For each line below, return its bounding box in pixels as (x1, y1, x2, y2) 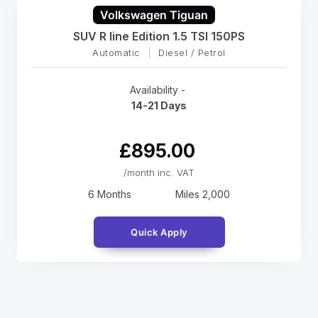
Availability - (130, 84, 188, 97)
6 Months (88, 188, 131, 201)
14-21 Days (131, 99, 187, 112)
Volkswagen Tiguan (99, 8, 208, 23)
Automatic (92, 47, 141, 59)
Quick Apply (131, 226, 187, 238)
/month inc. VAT (124, 167, 194, 179)
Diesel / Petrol (158, 47, 226, 59)
